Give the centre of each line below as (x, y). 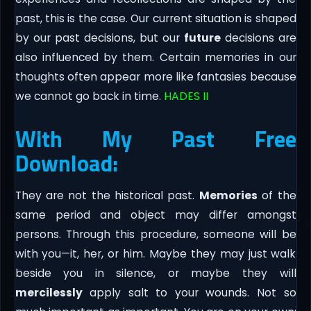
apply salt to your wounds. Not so (189, 292)
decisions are (258, 37)
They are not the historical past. (107, 195)
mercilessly (49, 292)
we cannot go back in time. (89, 96)
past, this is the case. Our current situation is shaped (155, 18)
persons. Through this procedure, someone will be (155, 234)
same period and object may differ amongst (155, 215)
